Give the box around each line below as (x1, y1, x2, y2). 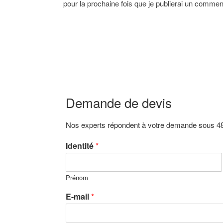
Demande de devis (66, 93, 172, 112)
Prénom (66, 173, 88, 183)
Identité (66, 140, 96, 152)
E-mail (66, 191, 91, 203)
